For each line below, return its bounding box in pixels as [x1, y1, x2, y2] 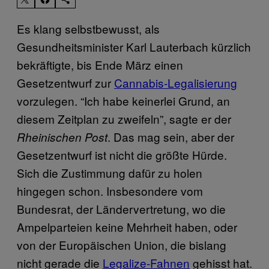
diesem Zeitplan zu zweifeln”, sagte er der [17, 110, 231, 127]
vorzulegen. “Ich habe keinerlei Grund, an [17, 92, 230, 109]
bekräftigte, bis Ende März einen [17, 56, 183, 73]
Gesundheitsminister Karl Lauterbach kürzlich [17, 38, 251, 55]
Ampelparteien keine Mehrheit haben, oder [17, 218, 237, 235]
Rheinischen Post [17, 128, 107, 145]
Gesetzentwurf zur [17, 74, 114, 91]
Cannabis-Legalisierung [114, 74, 237, 91]
